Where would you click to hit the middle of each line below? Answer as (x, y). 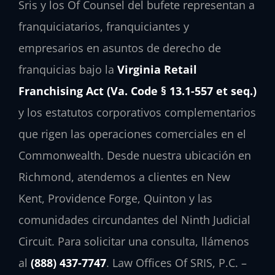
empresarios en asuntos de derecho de (120, 48)
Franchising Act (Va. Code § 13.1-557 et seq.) (137, 91)
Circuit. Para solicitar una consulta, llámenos (134, 241)
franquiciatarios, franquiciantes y (104, 26)
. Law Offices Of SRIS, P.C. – (176, 262)
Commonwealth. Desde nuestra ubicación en (135, 155)
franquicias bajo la (68, 69)
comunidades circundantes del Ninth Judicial (134, 219)
